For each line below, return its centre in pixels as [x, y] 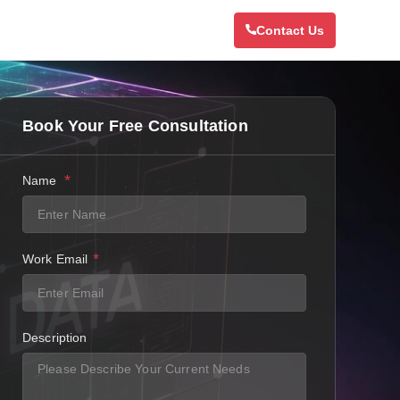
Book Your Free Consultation [135, 126]
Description [55, 337]
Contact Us [290, 30]
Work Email [55, 259]
